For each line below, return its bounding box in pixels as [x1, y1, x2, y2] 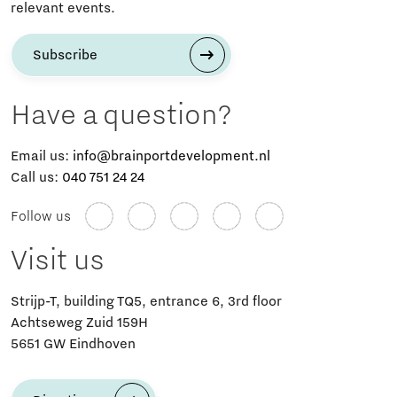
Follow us [11, 207, 71, 224]
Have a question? [11, 97, 231, 132]
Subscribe [33, 46, 97, 63]
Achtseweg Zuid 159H [11, 314, 148, 331]
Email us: [11, 147, 73, 164]
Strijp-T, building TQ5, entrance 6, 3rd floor [11, 292, 282, 309]
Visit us [11, 243, 105, 277]
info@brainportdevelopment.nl [73, 147, 270, 164]
